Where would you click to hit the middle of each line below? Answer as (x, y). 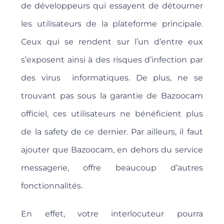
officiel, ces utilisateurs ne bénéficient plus (112, 114)
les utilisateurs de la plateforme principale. (112, 24)
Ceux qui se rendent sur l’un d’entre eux (112, 42)
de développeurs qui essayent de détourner (112, 6)
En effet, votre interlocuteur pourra (112, 214)
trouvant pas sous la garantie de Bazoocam (112, 96)
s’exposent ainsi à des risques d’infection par (112, 60)
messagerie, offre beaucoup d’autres (112, 168)
